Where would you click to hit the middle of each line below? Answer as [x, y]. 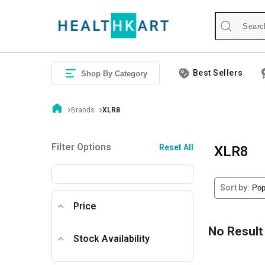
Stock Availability [112, 238]
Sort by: [235, 188]
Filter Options [81, 147]
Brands [83, 110]
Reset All [176, 147]
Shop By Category [114, 74]
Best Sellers [218, 73]
